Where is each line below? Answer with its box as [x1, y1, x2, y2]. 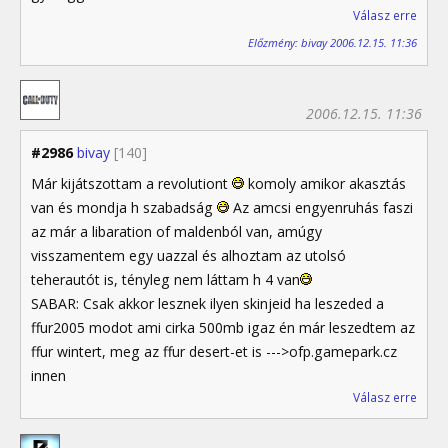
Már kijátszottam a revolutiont [31, 174, 232, 194]
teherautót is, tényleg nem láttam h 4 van [31, 270, 300, 290]
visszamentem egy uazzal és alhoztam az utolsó [31, 246, 346, 266]
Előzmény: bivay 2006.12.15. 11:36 [248, 35, 417, 51]
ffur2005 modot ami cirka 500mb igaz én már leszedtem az [31, 318, 415, 338]
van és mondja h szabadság [31, 198, 217, 218]
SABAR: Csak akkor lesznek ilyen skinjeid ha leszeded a [31, 294, 384, 314]
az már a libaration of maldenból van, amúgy [31, 222, 322, 242]
